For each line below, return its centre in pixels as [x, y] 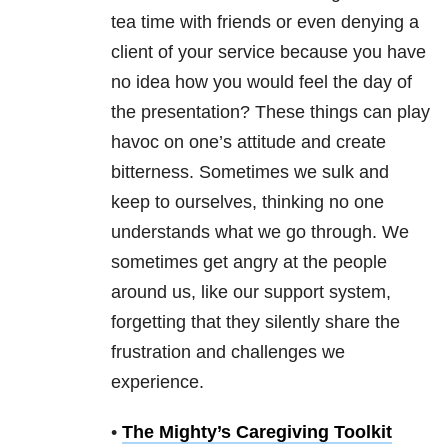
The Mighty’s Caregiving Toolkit [257, 432]
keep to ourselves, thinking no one [247, 202]
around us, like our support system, [251, 292]
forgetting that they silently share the [255, 322]
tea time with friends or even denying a [265, 22]
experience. [157, 382]
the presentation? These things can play [270, 112]
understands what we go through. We [260, 232]
